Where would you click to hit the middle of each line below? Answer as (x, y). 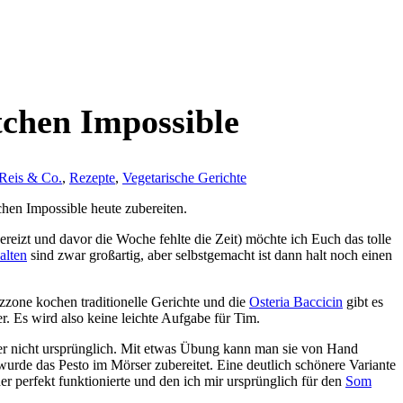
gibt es (363, 301)
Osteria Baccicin (296, 301)
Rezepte (92, 177)
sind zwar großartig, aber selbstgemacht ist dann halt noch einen (210, 255)
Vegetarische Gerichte (184, 177)
